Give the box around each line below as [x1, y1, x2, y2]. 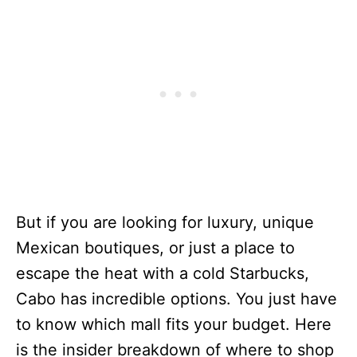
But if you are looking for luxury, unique [16, 213, 314, 233]
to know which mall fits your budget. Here [16, 315, 331, 335]
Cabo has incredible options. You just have [16, 289, 337, 309]
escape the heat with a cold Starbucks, [16, 264, 309, 284]
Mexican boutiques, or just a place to [16, 238, 295, 258]
